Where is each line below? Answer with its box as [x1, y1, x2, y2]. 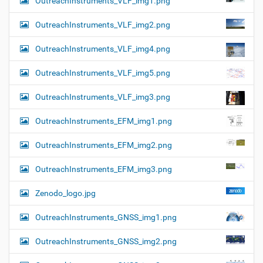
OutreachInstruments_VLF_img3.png [35, 92, 170, 102]
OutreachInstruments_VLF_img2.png [35, 19, 170, 29]
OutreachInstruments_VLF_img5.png [35, 68, 170, 77]
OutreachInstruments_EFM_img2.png [35, 140, 172, 150]
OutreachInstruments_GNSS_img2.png [35, 236, 177, 246]
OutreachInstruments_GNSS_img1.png [35, 212, 177, 222]
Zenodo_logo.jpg [35, 188, 96, 198]
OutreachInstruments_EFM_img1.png [35, 116, 172, 126]
